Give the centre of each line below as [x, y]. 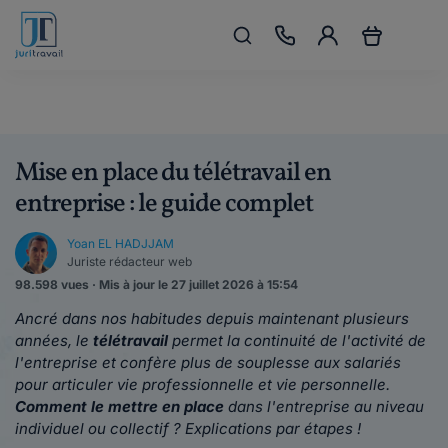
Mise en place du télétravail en [173, 173]
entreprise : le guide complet [164, 204]
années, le [54, 340]
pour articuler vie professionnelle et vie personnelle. [202, 384]
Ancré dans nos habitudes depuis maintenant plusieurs [212, 318]
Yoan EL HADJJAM [120, 243]
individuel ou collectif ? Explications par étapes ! [188, 428]
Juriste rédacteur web [129, 261]
